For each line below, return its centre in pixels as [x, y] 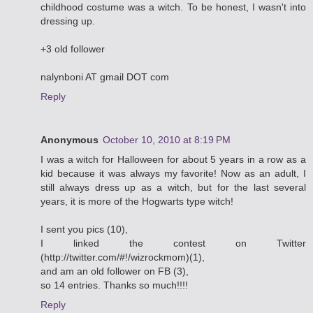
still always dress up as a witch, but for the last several [173, 188]
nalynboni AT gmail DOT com [105, 77]
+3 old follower [73, 49]
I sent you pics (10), [84, 230]
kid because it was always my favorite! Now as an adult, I [173, 174]
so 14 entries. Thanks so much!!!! [114, 285]
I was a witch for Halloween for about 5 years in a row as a [173, 160]
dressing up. [68, 21]
